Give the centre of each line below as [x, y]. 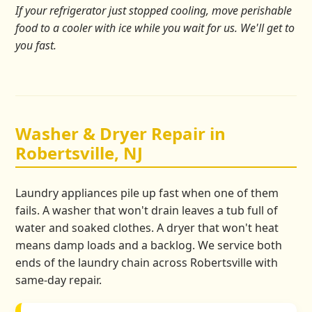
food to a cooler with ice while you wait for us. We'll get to [155, 28]
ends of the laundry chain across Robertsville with [147, 262]
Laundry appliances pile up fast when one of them [147, 193]
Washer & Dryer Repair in [121, 133]
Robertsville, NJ [79, 153]
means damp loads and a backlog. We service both [149, 245]
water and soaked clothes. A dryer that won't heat [147, 227]
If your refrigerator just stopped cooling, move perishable [154, 10]
